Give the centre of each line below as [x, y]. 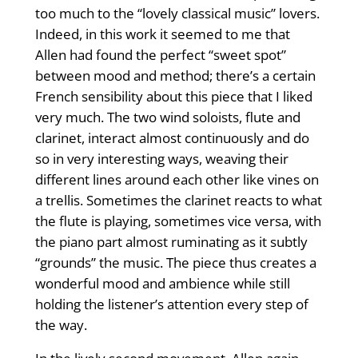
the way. [61, 325]
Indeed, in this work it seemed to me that [162, 34]
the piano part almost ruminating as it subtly [171, 242]
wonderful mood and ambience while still [162, 284]
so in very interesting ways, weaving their [161, 159]
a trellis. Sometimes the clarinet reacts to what [178, 201]
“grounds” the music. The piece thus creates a [175, 263]
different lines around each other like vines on [177, 180]
